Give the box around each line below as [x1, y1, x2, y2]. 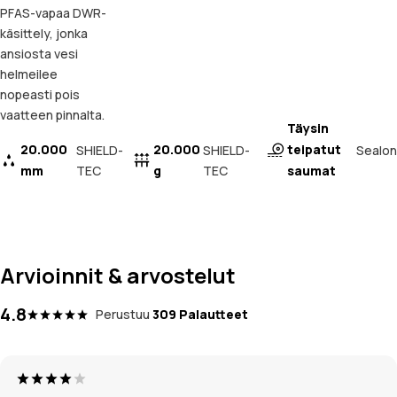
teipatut [286, 141, 341, 159]
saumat [286, 162, 336, 180]
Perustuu [96, 306, 150, 323]
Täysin [286, 120, 329, 137]
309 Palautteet [152, 306, 248, 323]
